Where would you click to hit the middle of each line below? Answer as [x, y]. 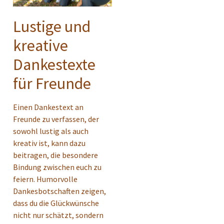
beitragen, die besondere [55, 155]
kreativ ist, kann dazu [49, 143]
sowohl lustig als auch [51, 131]
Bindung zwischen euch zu [57, 167]
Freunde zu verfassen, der [56, 119]
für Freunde [52, 83]
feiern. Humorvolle [45, 179]
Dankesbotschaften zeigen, [59, 191]
